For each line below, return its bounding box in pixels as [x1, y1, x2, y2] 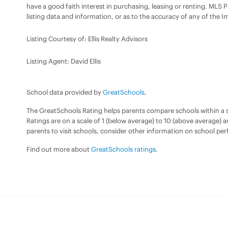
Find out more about [26, 145, 91, 153]
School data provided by [26, 88, 103, 96]
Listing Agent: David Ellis [26, 56, 101, 65]
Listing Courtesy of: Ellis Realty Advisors [26, 34, 148, 43]
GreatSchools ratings [91, 145, 156, 153]
